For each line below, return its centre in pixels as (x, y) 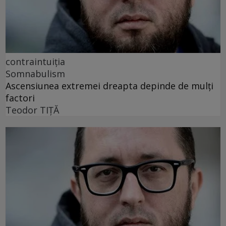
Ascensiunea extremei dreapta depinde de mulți (109, 86)
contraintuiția (35, 61)
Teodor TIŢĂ (32, 110)
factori (20, 98)
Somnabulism (35, 73)
